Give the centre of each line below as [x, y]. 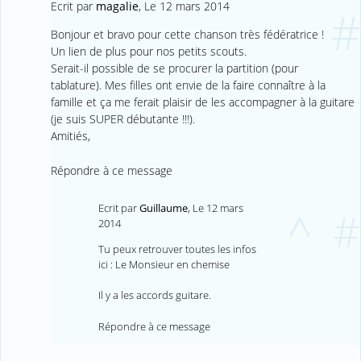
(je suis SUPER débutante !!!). [122, 118]
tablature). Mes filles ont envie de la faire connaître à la [188, 85]
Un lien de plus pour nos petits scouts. [148, 51]
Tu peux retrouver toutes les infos [178, 249]
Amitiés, [70, 135]
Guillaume [164, 207]
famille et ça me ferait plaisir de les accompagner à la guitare [202, 102]
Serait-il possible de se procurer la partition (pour [174, 68]
